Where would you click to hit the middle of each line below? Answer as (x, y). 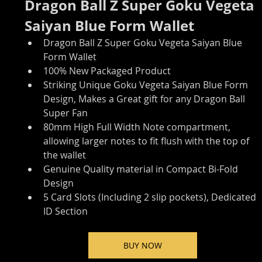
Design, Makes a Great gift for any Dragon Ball (146, 99)
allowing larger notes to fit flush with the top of (148, 141)
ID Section (66, 211)
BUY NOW (143, 246)
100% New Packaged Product (107, 71)
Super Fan (66, 113)
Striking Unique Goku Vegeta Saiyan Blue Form (147, 85)
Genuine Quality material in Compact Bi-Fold (142, 169)
